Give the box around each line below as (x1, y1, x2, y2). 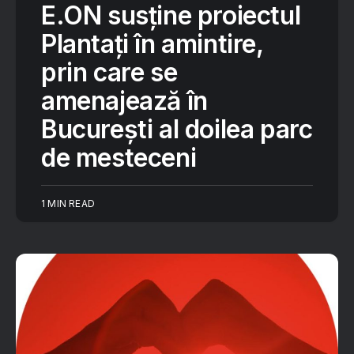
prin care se (41, 57, 178, 88)
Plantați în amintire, (41, 28, 263, 59)
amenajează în (41, 85, 208, 116)
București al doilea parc (41, 114, 313, 145)
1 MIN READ (41, 198, 95, 209)
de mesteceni (41, 142, 197, 173)
